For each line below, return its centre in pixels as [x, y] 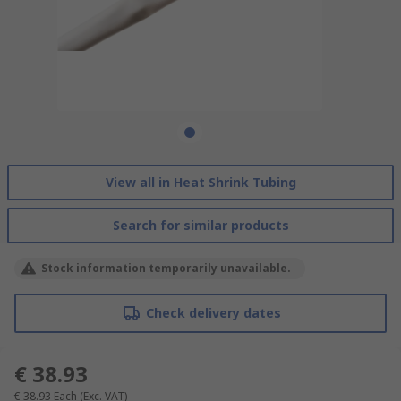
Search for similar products [200, 225]
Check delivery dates [213, 312]
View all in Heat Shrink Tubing [200, 182]
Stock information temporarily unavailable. [166, 268]
